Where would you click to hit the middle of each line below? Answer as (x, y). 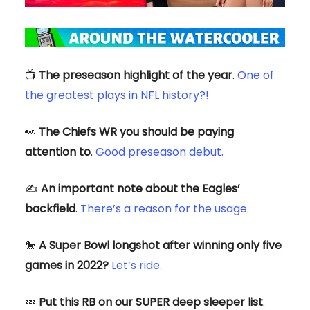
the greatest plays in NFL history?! (117, 95)
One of (256, 75)
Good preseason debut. (159, 152)
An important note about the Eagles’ (140, 188)
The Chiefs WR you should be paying (136, 131)
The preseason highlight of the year (136, 75)
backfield (50, 208)
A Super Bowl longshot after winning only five (160, 245)
